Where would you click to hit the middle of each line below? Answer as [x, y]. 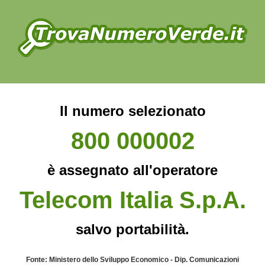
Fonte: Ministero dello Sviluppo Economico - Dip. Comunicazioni [132, 260]
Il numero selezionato [132, 111]
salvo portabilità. [132, 229]
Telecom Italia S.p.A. [132, 200]
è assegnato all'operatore [132, 170]
